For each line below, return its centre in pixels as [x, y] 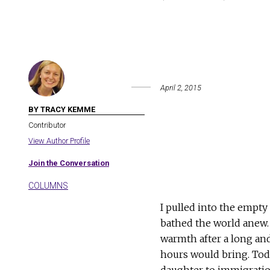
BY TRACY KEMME [62, 110]
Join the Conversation [69, 163]
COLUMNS [48, 186]
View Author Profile [59, 141]
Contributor [47, 125]
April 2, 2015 [181, 88]
